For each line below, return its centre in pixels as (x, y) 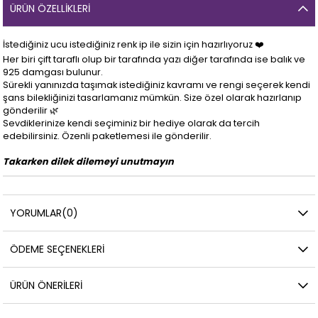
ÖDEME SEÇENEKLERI (57, 250)
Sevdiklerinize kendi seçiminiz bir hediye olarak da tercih (132, 124)
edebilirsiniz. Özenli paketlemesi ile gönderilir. (109, 136)
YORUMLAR (36, 213)
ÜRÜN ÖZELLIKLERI (50, 9)
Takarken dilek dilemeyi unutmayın (89, 162)
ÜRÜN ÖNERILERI (46, 286)
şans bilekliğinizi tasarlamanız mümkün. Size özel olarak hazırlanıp (153, 98)
